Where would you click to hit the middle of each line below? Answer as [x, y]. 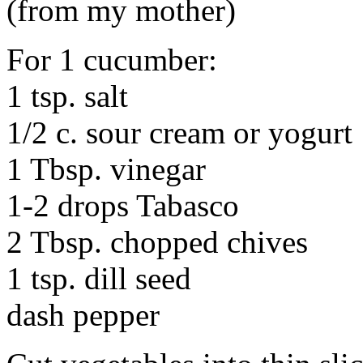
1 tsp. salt [67, 96]
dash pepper [83, 314]
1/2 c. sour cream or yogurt [179, 132]
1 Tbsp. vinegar [106, 169]
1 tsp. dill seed [99, 278]
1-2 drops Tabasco [123, 205]
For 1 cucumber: [112, 59]
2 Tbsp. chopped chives [157, 241]
